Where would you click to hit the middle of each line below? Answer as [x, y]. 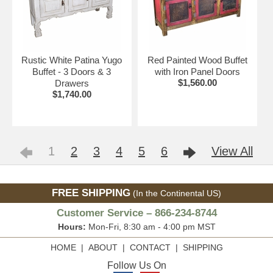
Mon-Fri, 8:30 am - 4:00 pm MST [151, 227]
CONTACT [150, 248]
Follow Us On [136, 266]
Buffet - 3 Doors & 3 [72, 72]
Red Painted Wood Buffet [197, 60]
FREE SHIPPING [91, 193]
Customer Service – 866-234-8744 [136, 213]
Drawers [72, 83]
